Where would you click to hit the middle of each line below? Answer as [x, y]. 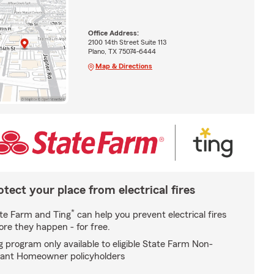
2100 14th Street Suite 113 [127, 42]
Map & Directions [124, 66]
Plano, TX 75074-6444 [122, 51]
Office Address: [113, 33]
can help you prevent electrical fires [150, 214]
